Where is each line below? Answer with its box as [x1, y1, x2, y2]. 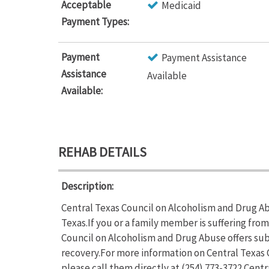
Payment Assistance [162, 51, 247, 64]
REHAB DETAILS [58, 144, 147, 160]
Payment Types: [61, 15, 129, 28]
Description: [61, 180, 113, 193]
